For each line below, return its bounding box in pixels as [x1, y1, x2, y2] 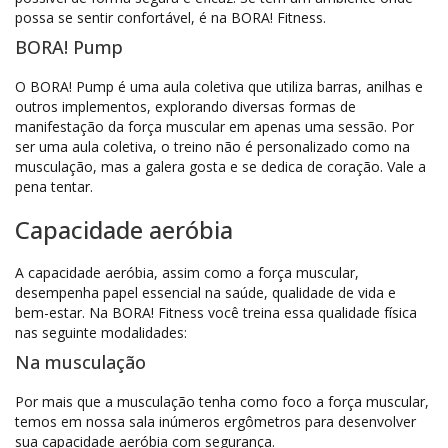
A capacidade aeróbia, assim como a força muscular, [15, 263, 359, 282]
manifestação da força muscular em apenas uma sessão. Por [15, 117, 414, 136]
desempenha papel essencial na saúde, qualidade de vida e [15, 283, 396, 302]
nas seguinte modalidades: [15, 323, 187, 342]
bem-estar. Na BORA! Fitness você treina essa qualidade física [15, 303, 417, 322]
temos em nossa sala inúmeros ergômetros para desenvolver [15, 412, 416, 431]
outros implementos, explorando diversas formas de [15, 97, 356, 116]
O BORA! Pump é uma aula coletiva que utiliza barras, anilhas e [15, 77, 423, 96]
